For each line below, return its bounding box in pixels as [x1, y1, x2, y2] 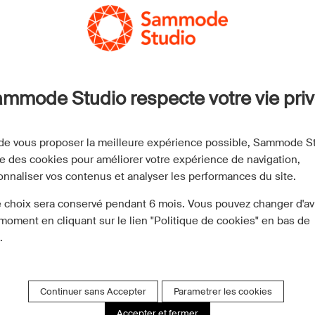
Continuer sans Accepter [39, 285, 146, 298]
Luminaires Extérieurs [5, 19, 117, 34]
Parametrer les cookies [173, 285, 272, 298]
